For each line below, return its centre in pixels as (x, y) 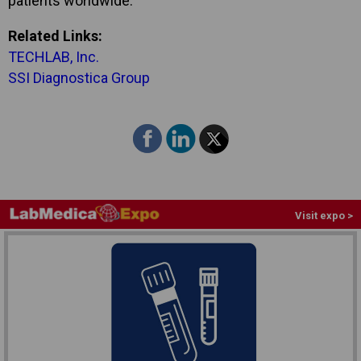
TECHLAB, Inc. (55, 56)
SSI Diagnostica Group (79, 77)
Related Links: (55, 35)
